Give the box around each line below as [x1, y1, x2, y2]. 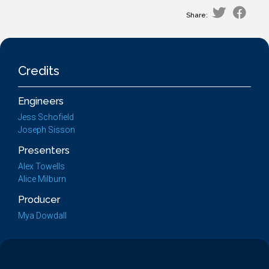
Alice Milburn [18, 174, 66, 184]
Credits [18, 63, 59, 78]
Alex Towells [18, 162, 65, 171]
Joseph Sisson [18, 125, 75, 134]
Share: [186, 11, 208, 19]
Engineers [18, 95, 64, 107]
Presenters [18, 145, 70, 156]
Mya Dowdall [18, 211, 67, 220]
